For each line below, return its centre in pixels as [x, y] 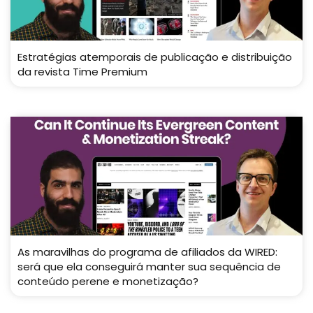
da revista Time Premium [82, 72]
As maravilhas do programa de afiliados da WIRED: [147, 252]
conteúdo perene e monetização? [108, 281]
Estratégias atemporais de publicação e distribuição [155, 57]
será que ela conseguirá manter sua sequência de [149, 267]
